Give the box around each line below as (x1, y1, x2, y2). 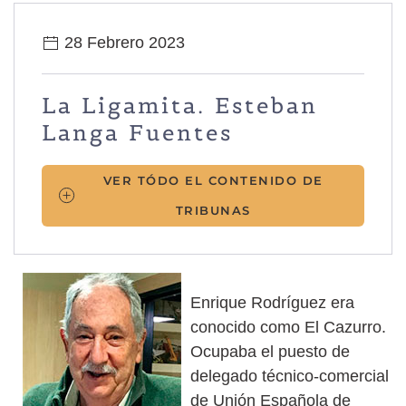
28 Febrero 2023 (60, 33, 185, 52)
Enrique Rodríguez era (190, 293, 354, 312)
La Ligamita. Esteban (42, 91, 318, 120)
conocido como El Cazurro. (190, 317, 386, 336)
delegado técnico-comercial (190, 366, 389, 385)
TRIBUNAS (175, 202, 251, 217)
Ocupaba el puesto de (190, 342, 350, 361)
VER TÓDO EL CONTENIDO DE (102, 172, 324, 188)
